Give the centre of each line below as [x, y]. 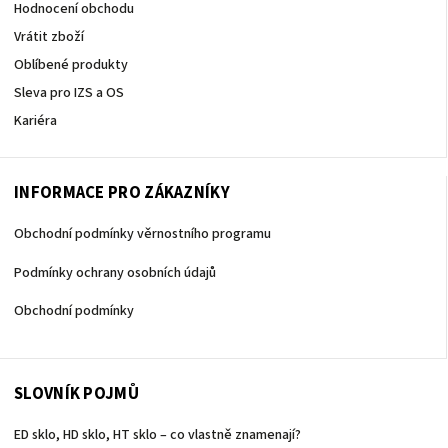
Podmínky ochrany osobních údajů [115, 272]
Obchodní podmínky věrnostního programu [142, 234]
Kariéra [35, 121]
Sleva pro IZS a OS [69, 93]
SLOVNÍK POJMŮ [76, 393]
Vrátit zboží [49, 37]
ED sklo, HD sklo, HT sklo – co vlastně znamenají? [157, 434]
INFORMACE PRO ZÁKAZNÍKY [122, 193]
